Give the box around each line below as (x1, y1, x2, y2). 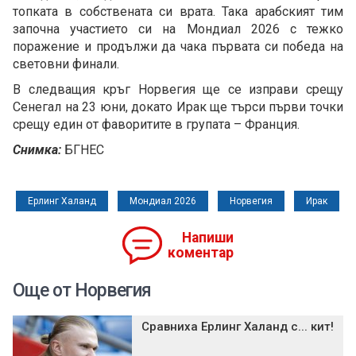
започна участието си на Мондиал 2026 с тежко (13, 21, 343, 37)
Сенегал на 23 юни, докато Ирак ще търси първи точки (13, 99, 343, 115)
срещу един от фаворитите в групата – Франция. (13, 117, 300, 133)
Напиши (182, 230, 234, 246)
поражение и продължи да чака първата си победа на (13, 39, 343, 55)
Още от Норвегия (13, 280, 151, 302)
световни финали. (13, 56, 119, 72)
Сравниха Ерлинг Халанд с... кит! (141, 319, 334, 335)
